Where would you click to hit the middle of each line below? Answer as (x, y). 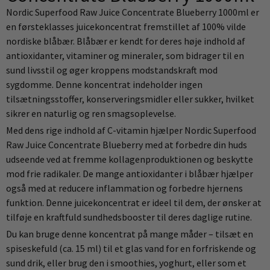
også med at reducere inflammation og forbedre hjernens (124, 188)
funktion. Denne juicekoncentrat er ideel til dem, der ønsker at (134, 202)
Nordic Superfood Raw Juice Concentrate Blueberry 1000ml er (133, 12)
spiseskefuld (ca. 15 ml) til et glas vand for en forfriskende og (131, 248)
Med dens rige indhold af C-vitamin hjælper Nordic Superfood (131, 130)
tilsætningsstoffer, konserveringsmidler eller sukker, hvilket (130, 99)
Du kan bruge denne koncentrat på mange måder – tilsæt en (130, 234)
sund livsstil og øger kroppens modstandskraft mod (112, 70)
